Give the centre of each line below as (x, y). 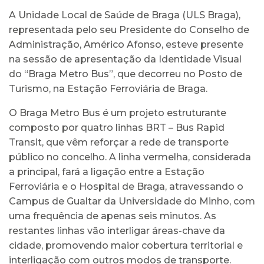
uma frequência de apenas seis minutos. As (113, 216)
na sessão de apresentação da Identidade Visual (125, 59)
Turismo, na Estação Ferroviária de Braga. (108, 88)
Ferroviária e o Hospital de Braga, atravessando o (126, 186)
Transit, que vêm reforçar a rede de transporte (119, 142)
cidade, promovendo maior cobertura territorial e (126, 245)
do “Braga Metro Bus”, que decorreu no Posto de (126, 74)
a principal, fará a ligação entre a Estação (107, 171)
